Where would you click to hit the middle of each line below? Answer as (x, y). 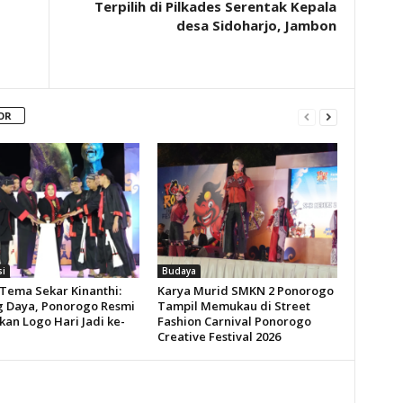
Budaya (179, 271)
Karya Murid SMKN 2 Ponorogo (245, 291)
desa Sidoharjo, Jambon (256, 25)
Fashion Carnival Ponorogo (234, 321)
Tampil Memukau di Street (233, 306)
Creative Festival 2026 (219, 336)
